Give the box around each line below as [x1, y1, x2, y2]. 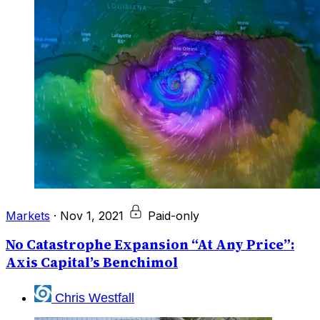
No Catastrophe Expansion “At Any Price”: [6, 236, 294, 254]
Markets [6, 208, 50, 223]
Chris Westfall [55, 290, 134, 305]
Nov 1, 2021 [60, 208, 124, 223]
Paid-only [148, 208, 199, 223]
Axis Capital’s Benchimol [6, 254, 178, 272]
